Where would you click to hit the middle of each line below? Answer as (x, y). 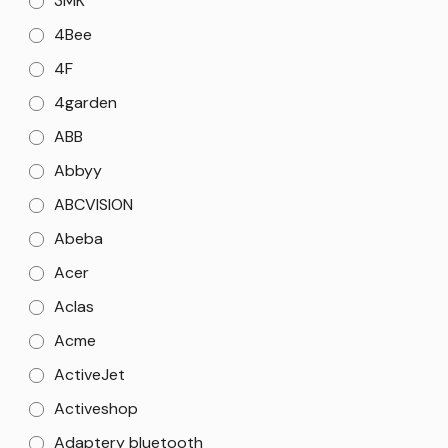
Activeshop (96, 408)
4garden (85, 102)
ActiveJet (89, 374)
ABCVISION (93, 204)
